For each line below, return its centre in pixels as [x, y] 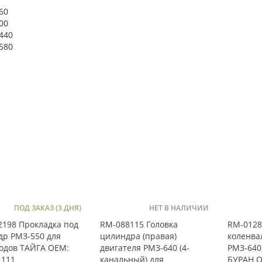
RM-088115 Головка [139, 224]
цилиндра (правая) [138, 236]
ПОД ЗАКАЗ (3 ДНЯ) [47, 208]
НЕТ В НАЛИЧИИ [179, 208]
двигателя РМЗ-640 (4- [144, 247]
